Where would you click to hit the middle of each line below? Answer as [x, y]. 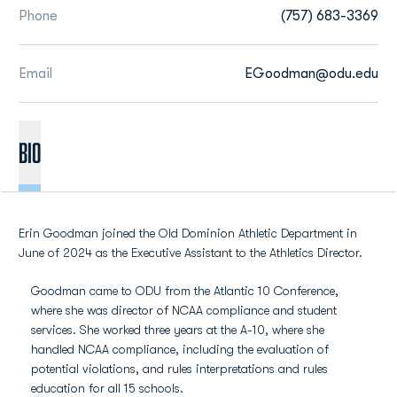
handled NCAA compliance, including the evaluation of [180, 349]
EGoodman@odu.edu [311, 74]
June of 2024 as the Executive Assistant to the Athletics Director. [191, 253]
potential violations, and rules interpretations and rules [179, 369]
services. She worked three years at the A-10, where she [178, 330]
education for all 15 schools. [107, 388]
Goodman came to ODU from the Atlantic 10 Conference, [185, 291]
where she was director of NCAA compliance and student [184, 310]
